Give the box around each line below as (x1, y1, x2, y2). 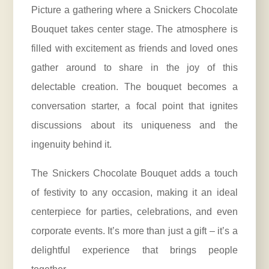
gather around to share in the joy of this (31, 62, 238, 73)
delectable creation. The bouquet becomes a (31, 82, 238, 92)
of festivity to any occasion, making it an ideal (31, 187, 238, 198)
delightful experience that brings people (31, 245, 238, 256)
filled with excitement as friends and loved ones (31, 43, 238, 54)
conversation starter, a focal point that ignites (31, 101, 238, 112)
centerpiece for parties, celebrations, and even (31, 207, 238, 217)
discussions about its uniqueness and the (31, 120, 238, 131)
